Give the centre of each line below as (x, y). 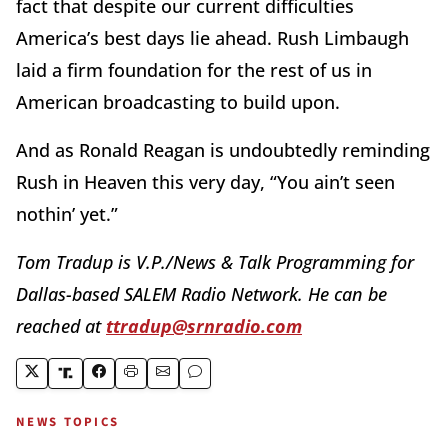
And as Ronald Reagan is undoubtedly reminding (223, 149)
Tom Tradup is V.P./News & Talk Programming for (215, 261)
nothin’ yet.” (67, 213)
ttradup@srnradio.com (204, 325)
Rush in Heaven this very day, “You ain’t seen (205, 181)
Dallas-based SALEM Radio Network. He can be (201, 293)
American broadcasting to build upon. (178, 101)
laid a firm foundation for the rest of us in (194, 69)
